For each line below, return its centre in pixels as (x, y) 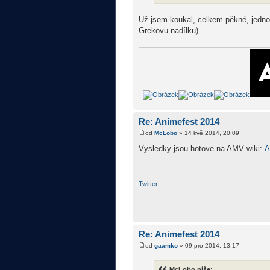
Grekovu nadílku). (170, 31)
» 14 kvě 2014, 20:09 (208, 133)
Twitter (148, 184)
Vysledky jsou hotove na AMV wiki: (202, 149)
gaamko (166, 246)
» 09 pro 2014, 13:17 (209, 246)
